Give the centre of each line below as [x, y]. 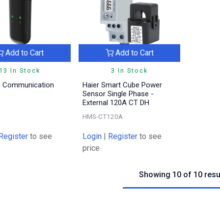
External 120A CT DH [116, 103]
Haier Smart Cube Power [122, 85]
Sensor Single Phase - [118, 94]
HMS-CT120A [102, 117]
